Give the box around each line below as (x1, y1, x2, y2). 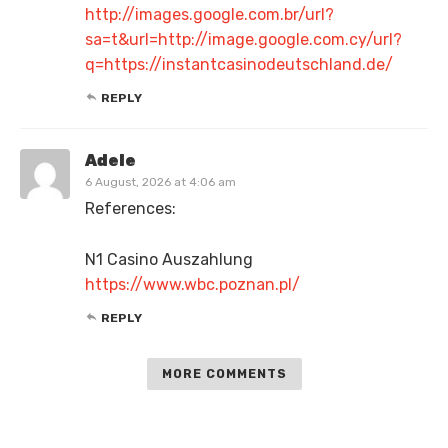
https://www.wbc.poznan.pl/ (85, 275, 300, 295)
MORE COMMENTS (161, 367, 287, 382)
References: (85, 199, 176, 219)
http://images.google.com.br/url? (85, 5, 334, 25)
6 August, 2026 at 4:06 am (85, 175, 236, 190)
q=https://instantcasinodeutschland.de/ (85, 55, 393, 75)
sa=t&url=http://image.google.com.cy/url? (85, 30, 402, 50)
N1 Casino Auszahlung (85, 250, 253, 270)
